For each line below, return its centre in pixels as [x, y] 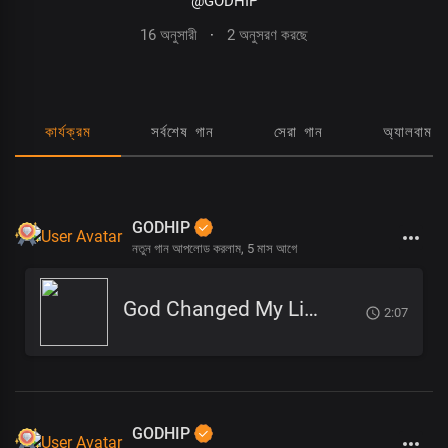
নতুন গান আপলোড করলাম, [189, 248]
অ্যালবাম [407, 132]
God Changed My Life [311, 309]
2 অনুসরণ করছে [267, 35]
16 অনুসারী [168, 35]
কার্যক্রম [68, 132]
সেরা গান [298, 132]
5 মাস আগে [272, 248]
